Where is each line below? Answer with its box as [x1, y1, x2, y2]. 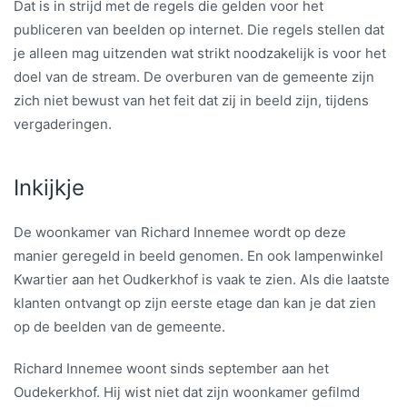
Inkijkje [14, 174, 84, 201]
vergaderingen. [14, 114, 112, 133]
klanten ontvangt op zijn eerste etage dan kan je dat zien [14, 293, 376, 312]
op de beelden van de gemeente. [14, 317, 225, 335]
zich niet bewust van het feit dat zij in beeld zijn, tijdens [14, 91, 369, 109]
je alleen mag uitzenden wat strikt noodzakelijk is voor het [14, 44, 386, 62]
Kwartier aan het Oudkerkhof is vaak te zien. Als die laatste [14, 270, 390, 288]
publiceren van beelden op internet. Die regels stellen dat [14, 20, 384, 38]
